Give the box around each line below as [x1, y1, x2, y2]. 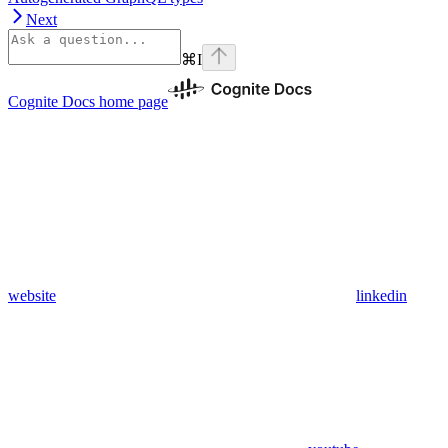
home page [95, 92, 168, 110]
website [8, 286, 56, 304]
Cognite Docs [8, 92, 95, 110]
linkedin [356, 286, 407, 304]
